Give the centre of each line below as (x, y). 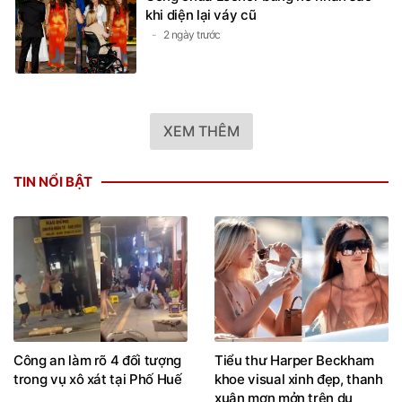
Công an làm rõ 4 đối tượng (97, 360)
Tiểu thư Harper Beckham (294, 360)
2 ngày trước (192, 35)
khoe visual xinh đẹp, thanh (299, 379)
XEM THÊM (201, 131)
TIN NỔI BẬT (53, 182)
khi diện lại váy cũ (201, 15)
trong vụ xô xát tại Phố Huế (98, 379)
